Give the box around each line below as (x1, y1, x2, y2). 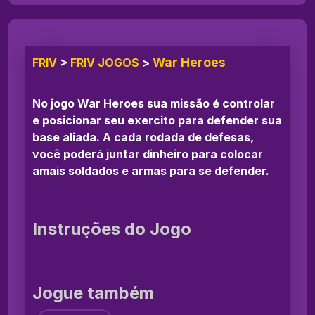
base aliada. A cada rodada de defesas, (32, 130, 254, 145)
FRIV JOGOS (70, 56, 139, 70)
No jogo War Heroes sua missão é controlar (32, 96, 275, 111)
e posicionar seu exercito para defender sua (32, 113, 282, 128)
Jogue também (32, 283, 154, 304)
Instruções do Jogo (32, 219, 191, 240)
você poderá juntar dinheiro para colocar (32, 147, 263, 162)
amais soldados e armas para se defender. (32, 164, 269, 179)
